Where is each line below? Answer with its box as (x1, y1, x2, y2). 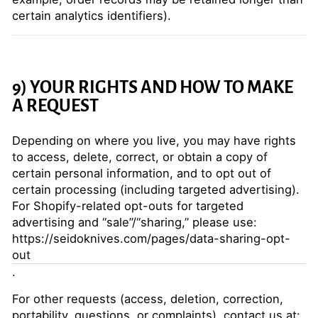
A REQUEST (12, 97, 99, 115)
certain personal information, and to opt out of (12, 166, 271, 180)
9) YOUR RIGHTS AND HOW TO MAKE (12, 78, 293, 97)
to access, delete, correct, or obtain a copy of (12, 150, 268, 164)
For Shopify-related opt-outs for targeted (12, 199, 243, 213)
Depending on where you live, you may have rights (12, 133, 296, 148)
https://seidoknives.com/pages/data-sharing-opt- (12, 231, 290, 246)
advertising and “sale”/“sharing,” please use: (12, 215, 257, 229)
